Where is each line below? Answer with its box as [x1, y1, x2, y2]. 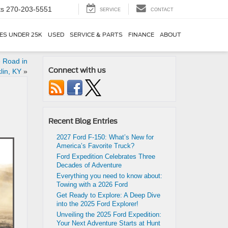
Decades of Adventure [56, 161, 122, 169]
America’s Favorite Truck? [56, 142, 134, 150]
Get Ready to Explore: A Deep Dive [56, 191, 160, 199]
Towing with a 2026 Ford [56, 181, 128, 188]
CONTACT [151, 7, 174, 13]
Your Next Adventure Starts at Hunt [56, 219, 160, 227]
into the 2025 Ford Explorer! [56, 200, 138, 208]
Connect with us [48, 66, 106, 74]
